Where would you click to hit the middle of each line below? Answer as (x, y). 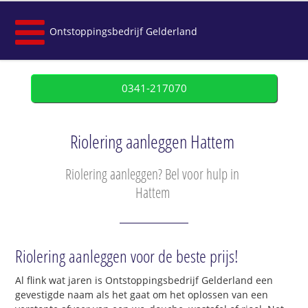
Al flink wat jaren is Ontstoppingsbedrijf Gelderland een (144, 280)
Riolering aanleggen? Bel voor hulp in (152, 174)
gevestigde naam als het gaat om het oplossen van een (142, 295)
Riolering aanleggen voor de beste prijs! (127, 256)
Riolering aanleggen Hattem (152, 142)
